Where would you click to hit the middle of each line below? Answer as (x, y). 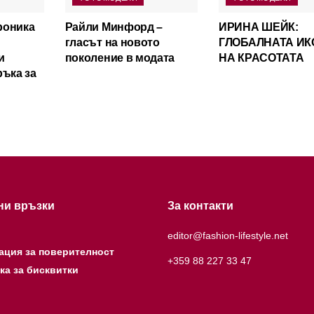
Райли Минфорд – (114, 27)
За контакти (200, 205)
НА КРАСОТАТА (261, 57)
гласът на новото (112, 42)
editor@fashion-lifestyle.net (228, 235)
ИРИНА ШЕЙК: (259, 27)
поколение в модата (120, 57)
